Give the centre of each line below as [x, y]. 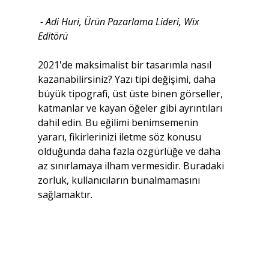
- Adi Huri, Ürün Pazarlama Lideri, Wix [121, 21]
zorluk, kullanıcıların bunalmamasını [120, 180]
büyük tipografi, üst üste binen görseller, [131, 93]
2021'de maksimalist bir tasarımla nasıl [125, 65]
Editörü [53, 36]
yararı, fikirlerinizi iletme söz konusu [120, 137]
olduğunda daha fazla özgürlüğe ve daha [130, 151]
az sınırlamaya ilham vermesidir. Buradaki [132, 165]
